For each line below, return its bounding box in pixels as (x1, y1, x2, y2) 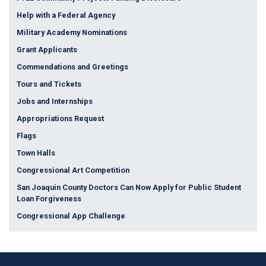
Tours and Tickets (16, 79, 81, 88)
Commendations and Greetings (16, 62, 128, 71)
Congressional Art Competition (16, 165, 129, 175)
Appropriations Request (16, 113, 104, 123)
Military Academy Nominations (16, 27, 127, 37)
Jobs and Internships (16, 96, 93, 106)
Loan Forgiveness (16, 194, 81, 203)
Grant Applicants (16, 45, 77, 54)
